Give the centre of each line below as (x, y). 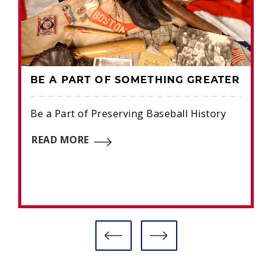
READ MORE (60, 140)
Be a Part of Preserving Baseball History (128, 114)
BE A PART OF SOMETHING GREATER (135, 81)
